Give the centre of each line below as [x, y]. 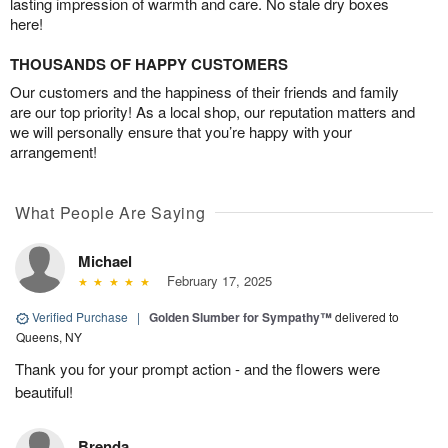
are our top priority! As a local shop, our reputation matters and [212, 112]
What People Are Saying [110, 213]
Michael [105, 261]
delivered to [367, 317]
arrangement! [53, 152]
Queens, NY [49, 337]
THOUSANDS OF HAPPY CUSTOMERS [149, 64]
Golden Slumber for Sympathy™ [240, 317]
